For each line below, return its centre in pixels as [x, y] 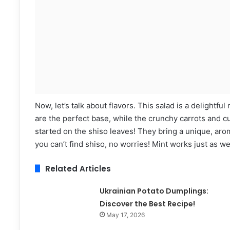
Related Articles [78, 168]
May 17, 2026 [125, 215]
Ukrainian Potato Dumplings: [154, 191]
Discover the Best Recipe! [147, 204]
